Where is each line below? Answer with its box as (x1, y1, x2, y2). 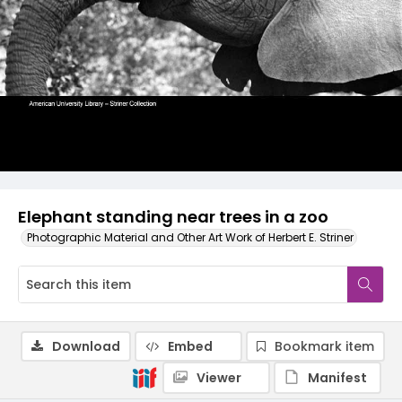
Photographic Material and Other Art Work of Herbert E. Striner (27, 230, 354, 245)
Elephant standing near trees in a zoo (18, 205, 328, 228)
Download (52, 337, 120, 355)
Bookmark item (275, 337, 374, 355)
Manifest (308, 369, 367, 387)
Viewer (197, 369, 241, 387)
